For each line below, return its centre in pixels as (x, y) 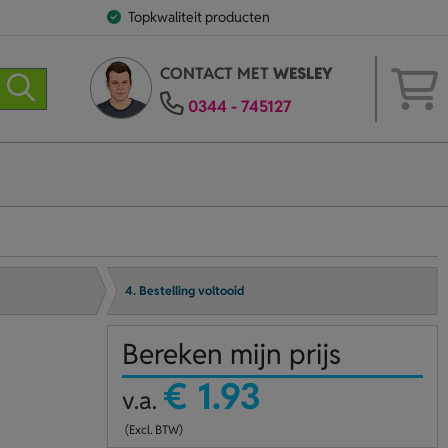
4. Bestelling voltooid (185, 291)
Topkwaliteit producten (198, 17)
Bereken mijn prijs (231, 354)
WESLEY (302, 73)
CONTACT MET (216, 73)
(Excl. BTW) (152, 429)
